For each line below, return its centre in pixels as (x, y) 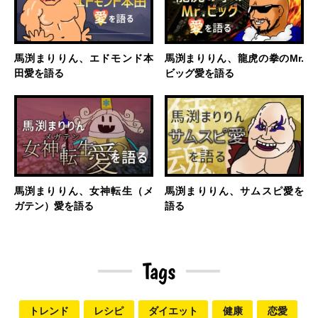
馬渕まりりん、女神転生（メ (84, 191)
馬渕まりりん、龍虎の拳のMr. (234, 58)
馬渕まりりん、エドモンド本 (84, 58)
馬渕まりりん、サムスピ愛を (234, 191)
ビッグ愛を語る (200, 73)
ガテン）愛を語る (54, 206)
